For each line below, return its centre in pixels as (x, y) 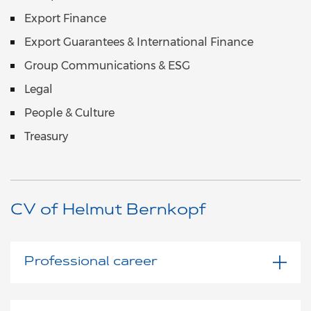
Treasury (46, 137)
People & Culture (69, 113)
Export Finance (65, 19)
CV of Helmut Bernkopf (108, 211)
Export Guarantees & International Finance (139, 42)
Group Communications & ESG (107, 66)
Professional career (91, 263)
